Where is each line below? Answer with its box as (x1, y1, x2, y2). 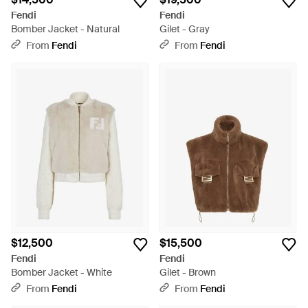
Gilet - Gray (159, 23, 210, 35)
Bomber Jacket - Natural (11, 23, 120, 35)
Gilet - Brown (159, 266, 216, 278)
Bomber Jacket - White (11, 266, 112, 278)
